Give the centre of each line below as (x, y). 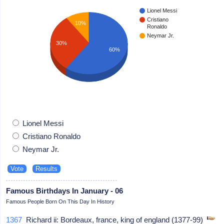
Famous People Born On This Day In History (60, 201)
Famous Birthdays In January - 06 (65, 190)
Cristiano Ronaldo (51, 136)
